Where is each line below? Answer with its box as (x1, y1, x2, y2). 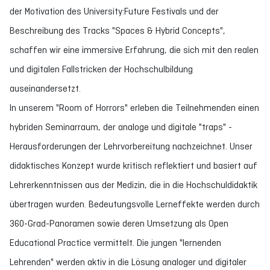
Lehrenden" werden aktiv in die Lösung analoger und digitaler (10, 257, 246, 267)
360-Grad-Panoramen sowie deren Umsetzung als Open (10, 218, 228, 228)
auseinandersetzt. (10, 83, 81, 93)
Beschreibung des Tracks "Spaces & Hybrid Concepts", (10, 25, 225, 36)
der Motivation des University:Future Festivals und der (10, 6, 219, 16)
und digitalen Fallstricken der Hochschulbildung (10, 64, 193, 74)
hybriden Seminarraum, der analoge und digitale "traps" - (10, 122, 232, 132)
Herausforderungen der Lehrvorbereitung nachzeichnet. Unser (10, 141, 253, 151)
